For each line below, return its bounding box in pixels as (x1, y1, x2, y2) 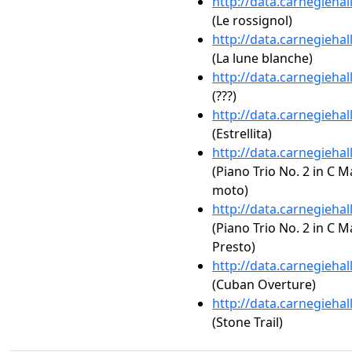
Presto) (212, 238, 255, 255)
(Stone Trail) (212, 313, 283, 331)
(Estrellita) (212, 125, 272, 142)
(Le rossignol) (212, 12, 292, 29)
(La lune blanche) (212, 49, 313, 67)
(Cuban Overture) (212, 276, 316, 293)
